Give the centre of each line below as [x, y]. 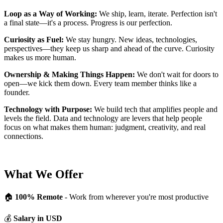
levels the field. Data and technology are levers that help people [103, 118]
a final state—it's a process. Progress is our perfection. [88, 23]
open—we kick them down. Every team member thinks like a [100, 84]
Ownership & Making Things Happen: [69, 75]
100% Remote [39, 197]
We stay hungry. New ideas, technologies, [130, 40]
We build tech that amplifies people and [155, 110]
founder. [17, 93]
